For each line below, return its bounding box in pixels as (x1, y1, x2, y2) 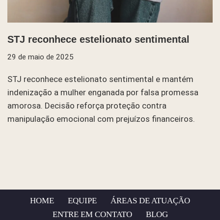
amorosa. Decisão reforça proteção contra (7, 101, 166, 111)
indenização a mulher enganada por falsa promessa (7, 87, 198, 98)
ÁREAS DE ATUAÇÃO (110, 196, 190, 206)
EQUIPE (68, 196, 97, 206)
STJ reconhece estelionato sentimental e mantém (7, 74, 193, 84)
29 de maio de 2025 (7, 53, 74, 62)
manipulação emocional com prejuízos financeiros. (7, 114, 195, 124)
